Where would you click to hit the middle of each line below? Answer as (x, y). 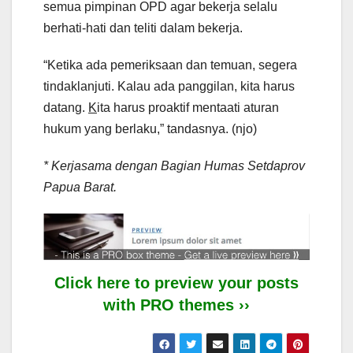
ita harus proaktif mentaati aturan (188, 107)
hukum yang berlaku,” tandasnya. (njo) (150, 128)
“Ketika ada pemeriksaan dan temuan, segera (170, 65)
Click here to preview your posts (176, 282)
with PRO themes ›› (176, 305)
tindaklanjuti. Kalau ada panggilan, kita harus (169, 86)
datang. (66, 107)
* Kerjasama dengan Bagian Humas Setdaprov (174, 165)
